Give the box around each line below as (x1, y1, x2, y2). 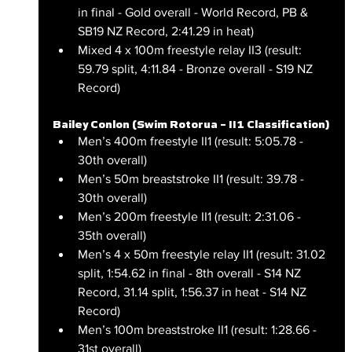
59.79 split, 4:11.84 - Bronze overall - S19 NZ (77, 61, 316, 75)
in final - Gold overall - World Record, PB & (77, 5, 311, 19)
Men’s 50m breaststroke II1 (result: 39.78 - (77, 171, 307, 185)
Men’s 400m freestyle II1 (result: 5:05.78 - (77, 134, 306, 148)
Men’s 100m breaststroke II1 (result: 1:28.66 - (77, 322, 320, 336)
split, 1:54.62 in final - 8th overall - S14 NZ (77, 266, 304, 280)
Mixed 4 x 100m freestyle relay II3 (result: (77, 42, 305, 57)
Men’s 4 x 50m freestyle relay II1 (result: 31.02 (77, 247, 328, 261)
